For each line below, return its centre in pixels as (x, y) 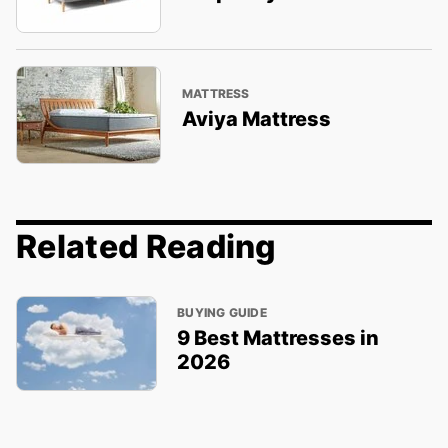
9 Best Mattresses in (278, 337)
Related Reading (146, 247)
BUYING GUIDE (222, 312)
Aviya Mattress (256, 119)
